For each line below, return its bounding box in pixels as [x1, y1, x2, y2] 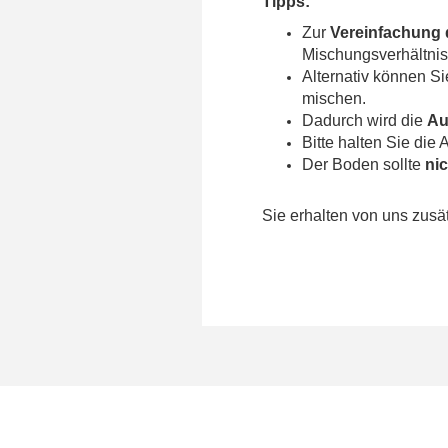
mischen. [302, 89, 366, 107]
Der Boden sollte [302, 155, 425, 173]
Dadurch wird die [302, 111, 427, 129]
